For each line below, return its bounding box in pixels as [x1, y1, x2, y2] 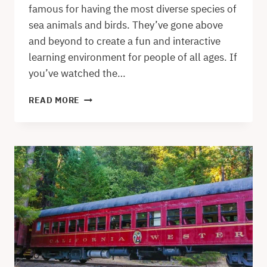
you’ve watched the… [29, 67, 126, 80]
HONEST [79, 179, 116, 191]
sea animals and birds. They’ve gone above [29, 18, 223, 32]
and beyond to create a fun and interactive [29, 35, 221, 48]
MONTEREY [79, 117, 128, 128]
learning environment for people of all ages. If [29, 51, 237, 64]
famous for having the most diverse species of [29, 2, 237, 16]
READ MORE [29, 95, 80, 106]
